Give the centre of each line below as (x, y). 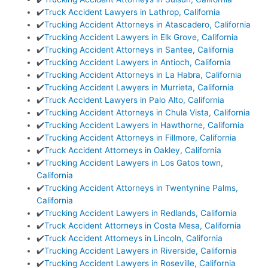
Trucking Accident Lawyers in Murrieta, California (139, 88)
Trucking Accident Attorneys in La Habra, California (143, 75)
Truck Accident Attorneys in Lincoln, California (134, 238)
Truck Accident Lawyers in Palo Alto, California (135, 100)
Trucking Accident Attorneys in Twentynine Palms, (141, 188)
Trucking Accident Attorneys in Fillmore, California (141, 138)
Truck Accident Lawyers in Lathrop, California (133, 12)
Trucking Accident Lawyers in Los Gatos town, (134, 163)
